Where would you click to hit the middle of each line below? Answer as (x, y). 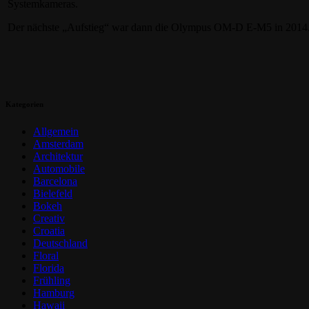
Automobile (59, 168)
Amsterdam (58, 143)
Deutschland (60, 243)
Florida (49, 268)
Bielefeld (53, 193)
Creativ (49, 218)
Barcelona (55, 181)
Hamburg (54, 292)
